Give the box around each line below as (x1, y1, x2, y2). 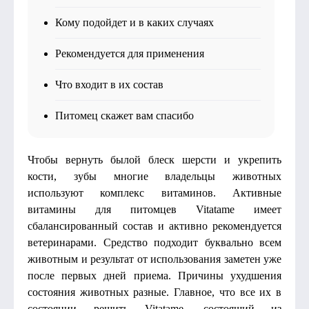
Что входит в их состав (55, 79, 163, 90)
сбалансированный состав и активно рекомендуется (28, 220, 281, 232)
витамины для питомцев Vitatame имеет (28, 203, 281, 215)
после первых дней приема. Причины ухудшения (28, 270, 281, 281)
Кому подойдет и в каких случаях (55, 17, 214, 28)
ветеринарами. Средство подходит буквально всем (28, 237, 281, 248)
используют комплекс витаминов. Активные (28, 187, 281, 199)
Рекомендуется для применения (55, 48, 204, 59)
